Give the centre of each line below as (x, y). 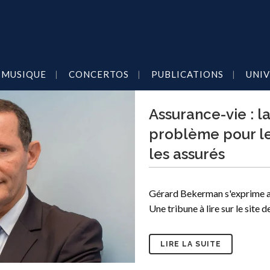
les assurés (187, 154)
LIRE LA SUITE (191, 244)
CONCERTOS (99, 74)
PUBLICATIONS (187, 74)
